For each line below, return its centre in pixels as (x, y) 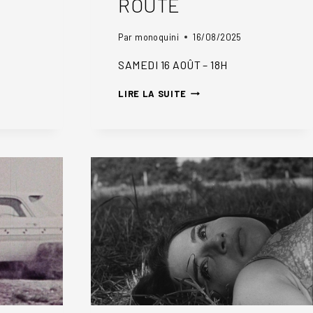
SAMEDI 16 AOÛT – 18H (173, 64)
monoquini (157, 37)
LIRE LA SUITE (152, 93)
